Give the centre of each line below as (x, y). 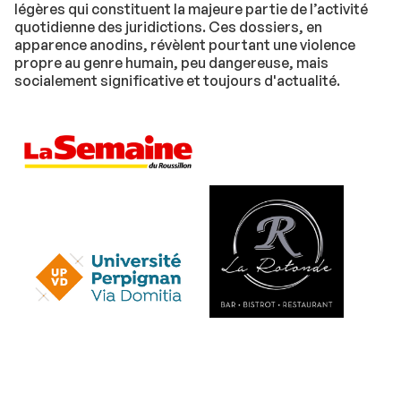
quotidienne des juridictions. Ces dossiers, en (168, 26)
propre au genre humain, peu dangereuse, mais (171, 62)
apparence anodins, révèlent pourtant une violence (185, 44)
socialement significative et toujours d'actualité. (177, 80)
